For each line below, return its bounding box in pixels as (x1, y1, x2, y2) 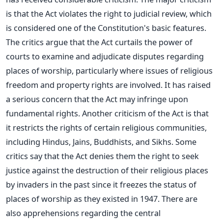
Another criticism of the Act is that (82, 108, 209, 119)
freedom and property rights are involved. (6, 79, 165, 91)
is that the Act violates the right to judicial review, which (6, 8, 212, 20)
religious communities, (120, 122, 207, 134)
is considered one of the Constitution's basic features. (6, 22, 206, 34)
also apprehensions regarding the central (6, 207, 161, 219)
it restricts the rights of (6, 122, 94, 134)
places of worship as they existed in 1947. (6, 193, 160, 205)
